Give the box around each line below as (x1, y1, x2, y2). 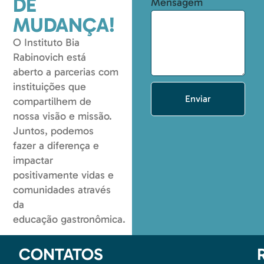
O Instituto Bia (13, 36, 80, 49)
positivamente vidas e (13, 169, 114, 181)
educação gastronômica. (13, 213, 126, 226)
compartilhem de (13, 95, 92, 108)
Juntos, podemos (13, 124, 94, 137)
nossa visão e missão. (13, 110, 113, 123)
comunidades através (13, 183, 111, 196)
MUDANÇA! (13, 13, 115, 37)
